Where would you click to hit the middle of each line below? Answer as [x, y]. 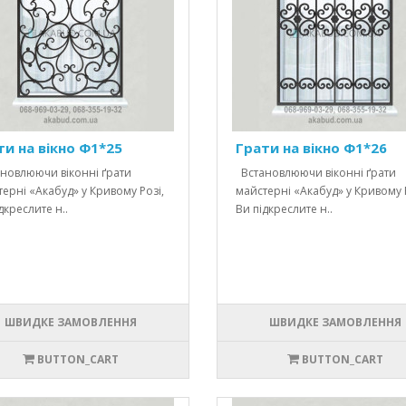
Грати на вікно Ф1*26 [311, 148]
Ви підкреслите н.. [284, 209]
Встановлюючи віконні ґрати [315, 173]
